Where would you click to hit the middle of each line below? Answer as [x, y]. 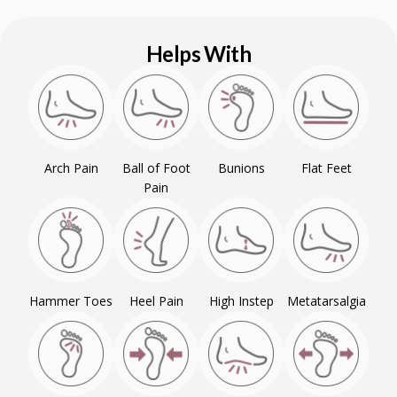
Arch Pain [71, 168]
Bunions [241, 168]
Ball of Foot [156, 168]
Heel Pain [156, 301]
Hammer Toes [71, 301]
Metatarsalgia [326, 301]
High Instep [241, 301]
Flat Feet [326, 168]
